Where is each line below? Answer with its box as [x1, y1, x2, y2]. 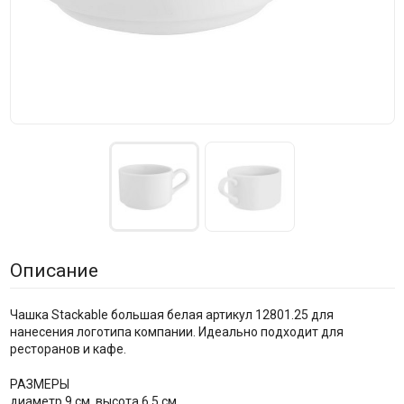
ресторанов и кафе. [9, 341, 126, 356]
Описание [9, 259, 98, 281]
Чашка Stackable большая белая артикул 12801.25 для [9, 307, 334, 322]
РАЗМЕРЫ [9, 376, 69, 391]
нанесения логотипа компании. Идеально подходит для [9, 324, 344, 339]
